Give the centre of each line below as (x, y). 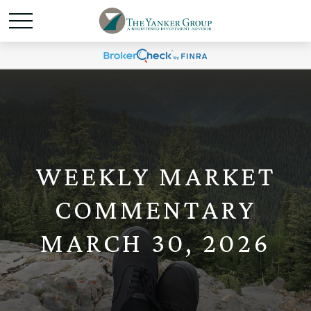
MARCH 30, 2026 (155, 243)
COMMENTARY (155, 209)
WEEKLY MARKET (155, 176)
